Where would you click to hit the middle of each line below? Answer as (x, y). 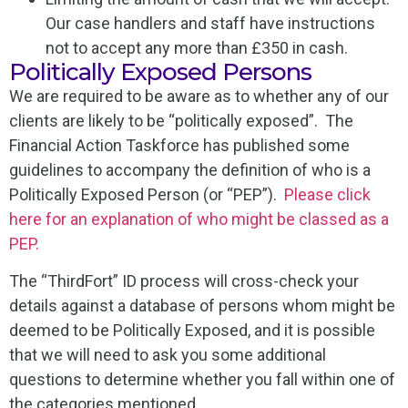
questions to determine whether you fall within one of (202, 380)
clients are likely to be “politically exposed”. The (181, 120)
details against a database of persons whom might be (202, 306)
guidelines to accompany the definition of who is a (190, 169)
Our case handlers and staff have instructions (210, 23)
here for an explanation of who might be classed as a (199, 219)
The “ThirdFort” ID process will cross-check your (184, 281)
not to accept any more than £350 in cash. (197, 47)
